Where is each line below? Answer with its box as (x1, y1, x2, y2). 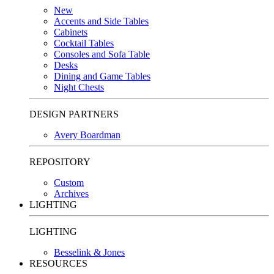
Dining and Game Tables (54, 70, 150, 81)
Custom (54, 177, 84, 188)
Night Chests (54, 81, 104, 92)
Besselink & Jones (54, 246, 125, 257)
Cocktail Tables (54, 37, 114, 48)
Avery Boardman (54, 129, 120, 140)
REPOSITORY (29, 156, 91, 167)
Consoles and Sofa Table (54, 48, 150, 59)
